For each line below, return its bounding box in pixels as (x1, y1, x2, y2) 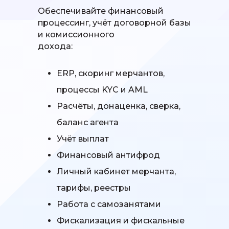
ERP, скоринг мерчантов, (57, 68, 165, 79)
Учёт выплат (57, 134, 109, 144)
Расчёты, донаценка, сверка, (57, 101, 180, 111)
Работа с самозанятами (57, 199, 161, 210)
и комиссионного (38, 30, 114, 40)
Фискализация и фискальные (57, 216, 185, 226)
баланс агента (57, 118, 119, 128)
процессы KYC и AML (57, 85, 148, 95)
